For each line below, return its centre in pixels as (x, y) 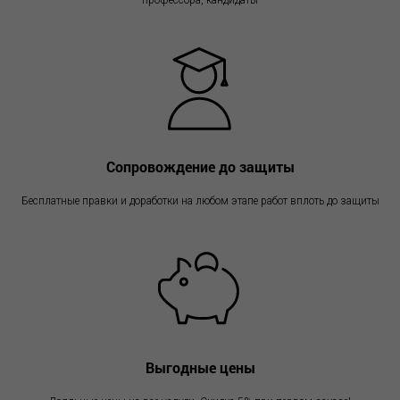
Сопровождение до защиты (200, 167)
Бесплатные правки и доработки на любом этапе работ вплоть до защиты (200, 201)
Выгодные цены (200, 368)
